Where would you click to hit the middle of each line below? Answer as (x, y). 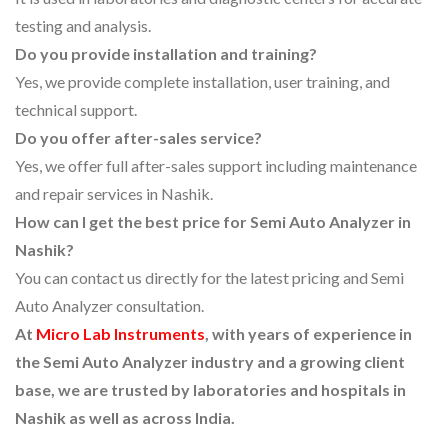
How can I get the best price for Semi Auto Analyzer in (213, 222)
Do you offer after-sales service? (138, 138)
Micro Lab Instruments (120, 334)
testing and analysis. (83, 26)
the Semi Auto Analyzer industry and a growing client (210, 362)
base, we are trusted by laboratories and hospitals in (210, 390)
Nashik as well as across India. (125, 418)
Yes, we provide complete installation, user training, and (202, 82)
